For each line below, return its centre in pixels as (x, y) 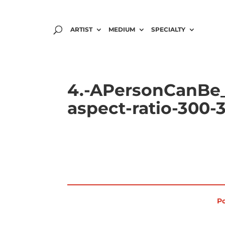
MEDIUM (122, 29)
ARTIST (82, 29)
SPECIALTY (168, 29)
